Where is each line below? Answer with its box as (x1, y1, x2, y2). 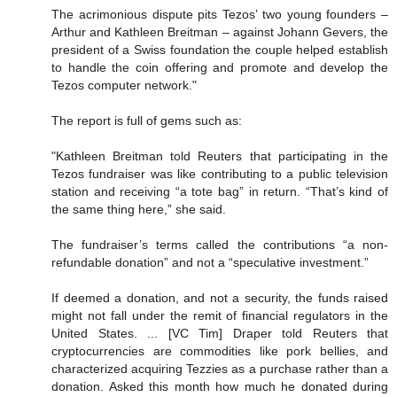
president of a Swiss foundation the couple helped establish (51, 43, 388, 58)
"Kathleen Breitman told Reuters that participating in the (51, 149, 388, 164)
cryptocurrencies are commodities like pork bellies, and (51, 344, 388, 359)
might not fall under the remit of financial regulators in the (51, 308, 388, 323)
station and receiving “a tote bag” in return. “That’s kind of (51, 184, 388, 199)
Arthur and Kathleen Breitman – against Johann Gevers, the (51, 25, 388, 40)
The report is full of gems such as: (51, 113, 242, 128)
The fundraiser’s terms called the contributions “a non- (51, 237, 388, 253)
